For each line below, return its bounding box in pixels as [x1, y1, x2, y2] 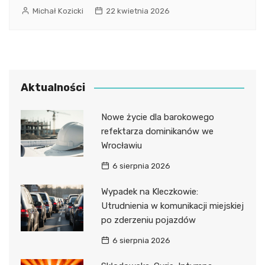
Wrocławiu [101, 140, 142, 151]
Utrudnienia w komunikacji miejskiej [101, 200, 244, 211]
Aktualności [21, 80, 85, 94]
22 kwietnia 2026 [106, 6, 170, 15]
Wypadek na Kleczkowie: [101, 186, 198, 197]
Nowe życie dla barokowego [101, 111, 214, 122]
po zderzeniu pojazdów [101, 214, 196, 225]
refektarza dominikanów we [101, 125, 214, 137]
